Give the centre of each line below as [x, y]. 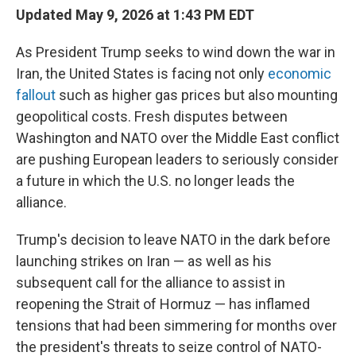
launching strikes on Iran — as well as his [144, 261]
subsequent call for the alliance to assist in [151, 282]
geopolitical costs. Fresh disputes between [152, 116]
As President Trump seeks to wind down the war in [176, 52]
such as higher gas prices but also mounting [197, 95]
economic [300, 74]
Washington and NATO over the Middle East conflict [178, 138]
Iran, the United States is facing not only [142, 74]
